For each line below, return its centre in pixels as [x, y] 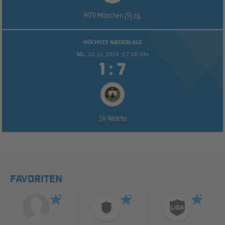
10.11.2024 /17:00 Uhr [118, 54]
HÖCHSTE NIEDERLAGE [113, 42]
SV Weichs [113, 118]
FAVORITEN [36, 180]
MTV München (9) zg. [113, 15]
